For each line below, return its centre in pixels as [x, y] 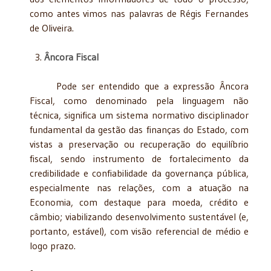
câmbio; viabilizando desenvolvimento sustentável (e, [139, 216]
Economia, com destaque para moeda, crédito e [139, 202]
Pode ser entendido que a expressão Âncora [139, 86]
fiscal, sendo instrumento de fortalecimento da [139, 158]
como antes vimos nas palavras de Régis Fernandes [139, 13]
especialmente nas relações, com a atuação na [139, 187]
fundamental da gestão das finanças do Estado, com [139, 129]
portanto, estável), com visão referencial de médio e [139, 231]
